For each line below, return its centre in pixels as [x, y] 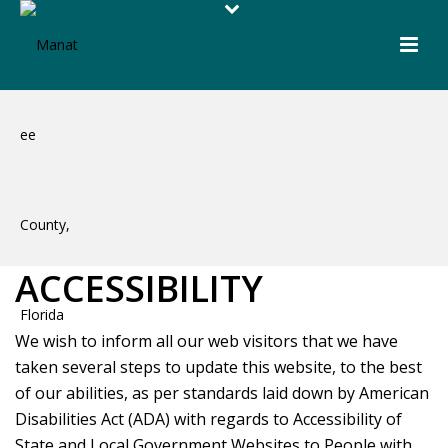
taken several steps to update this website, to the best [218, 367]
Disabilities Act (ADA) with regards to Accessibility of [208, 419]
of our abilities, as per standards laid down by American [222, 393]
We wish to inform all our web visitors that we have [206, 341]
